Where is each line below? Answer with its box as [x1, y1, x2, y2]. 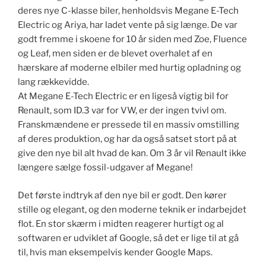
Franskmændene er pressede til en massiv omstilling [18, 119, 239, 131]
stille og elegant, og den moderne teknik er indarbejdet [18, 204, 246, 215]
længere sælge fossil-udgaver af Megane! [18, 162, 193, 173]
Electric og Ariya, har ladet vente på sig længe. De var [18, 20, 237, 31]
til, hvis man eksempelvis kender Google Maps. [18, 246, 213, 258]
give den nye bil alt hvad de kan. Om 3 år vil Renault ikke [18, 148, 246, 159]
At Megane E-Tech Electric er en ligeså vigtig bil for [18, 91, 229, 102]
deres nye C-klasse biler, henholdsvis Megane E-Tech [18, 5, 239, 17]
